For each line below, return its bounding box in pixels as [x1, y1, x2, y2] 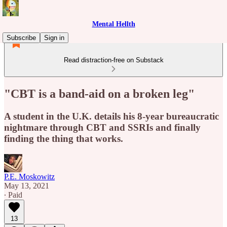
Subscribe [7, 34, 36, 42]
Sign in [44, 34, 64, 42]
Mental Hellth [92, 20, 135, 28]
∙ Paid [4, 190, 22, 199]
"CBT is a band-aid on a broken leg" [4, 87, 195, 100]
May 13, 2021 [4, 181, 49, 190]
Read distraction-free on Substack [63, 56, 164, 64]
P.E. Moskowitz [4, 172, 55, 181]
